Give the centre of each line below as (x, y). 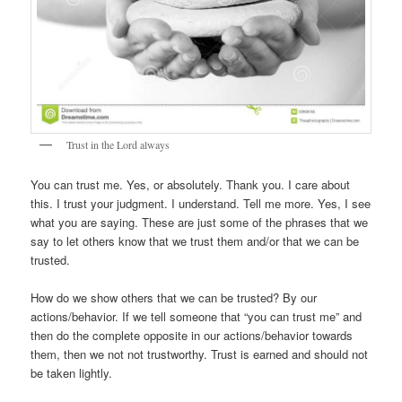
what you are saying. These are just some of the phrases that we (200, 223)
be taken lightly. (72, 373)
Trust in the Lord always (118, 144)
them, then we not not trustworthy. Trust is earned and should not (200, 354)
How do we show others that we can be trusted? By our (174, 298)
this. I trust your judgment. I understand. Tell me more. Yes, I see (201, 204)
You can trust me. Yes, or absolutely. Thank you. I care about (191, 185)
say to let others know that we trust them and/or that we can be (195, 241)
